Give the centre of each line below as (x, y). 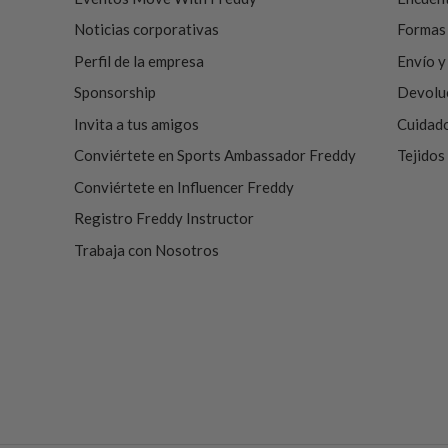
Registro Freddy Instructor (163, 218)
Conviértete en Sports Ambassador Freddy (214, 155)
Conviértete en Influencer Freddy (183, 186)
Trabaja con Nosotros (146, 249)
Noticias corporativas (146, 29)
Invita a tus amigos (136, 123)
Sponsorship (114, 92)
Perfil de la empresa (138, 60)
